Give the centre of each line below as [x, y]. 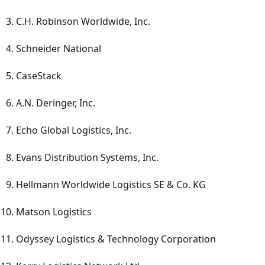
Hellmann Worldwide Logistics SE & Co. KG [111, 185]
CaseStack [39, 76]
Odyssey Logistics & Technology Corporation [116, 239]
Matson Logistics [54, 212]
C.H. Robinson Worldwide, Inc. [83, 22]
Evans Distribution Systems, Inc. [87, 158]
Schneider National [59, 49]
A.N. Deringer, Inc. [56, 103]
